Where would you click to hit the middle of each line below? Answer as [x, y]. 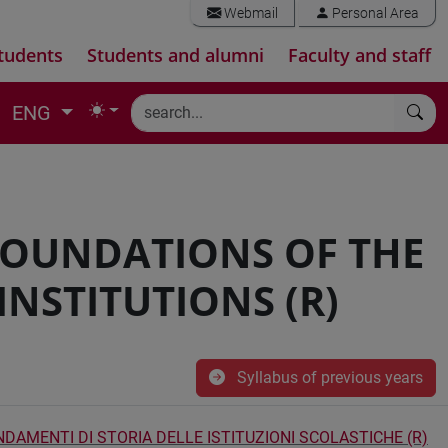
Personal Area [374, 13]
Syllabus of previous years [328, 377]
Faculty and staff [359, 55]
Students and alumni [175, 55]
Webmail [249, 13]
